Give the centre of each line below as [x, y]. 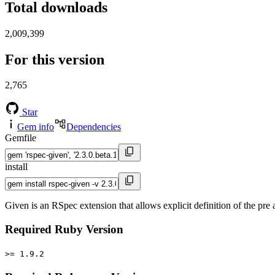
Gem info [36, 127]
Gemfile [21, 138]
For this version [55, 59]
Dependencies [94, 127]
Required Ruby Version [64, 230]
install [16, 167]
